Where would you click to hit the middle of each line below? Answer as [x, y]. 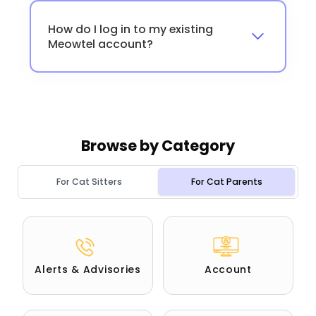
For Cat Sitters [90, 181]
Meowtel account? [100, 44]
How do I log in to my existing [130, 29]
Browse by [121, 145]
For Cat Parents [226, 181]
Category [198, 145]
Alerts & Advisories [88, 269]
